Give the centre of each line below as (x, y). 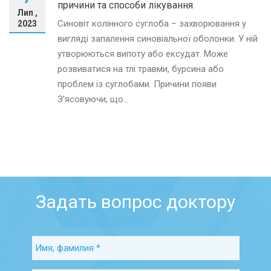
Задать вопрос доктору (135, 202)
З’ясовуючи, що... (93, 100)
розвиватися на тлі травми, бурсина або (141, 69)
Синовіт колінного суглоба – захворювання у (152, 24)
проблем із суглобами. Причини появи (137, 84)
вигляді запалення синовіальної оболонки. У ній (158, 39)
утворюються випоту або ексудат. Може (143, 54)
